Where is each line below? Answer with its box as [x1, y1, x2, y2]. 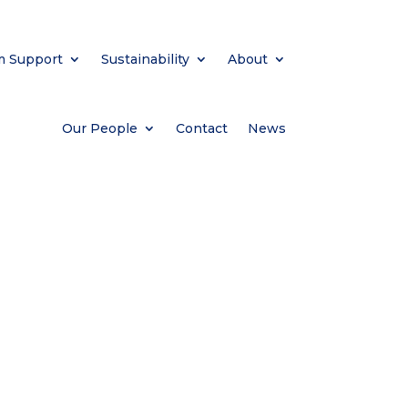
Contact [175, 119, 228, 137]
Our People [61, 119, 138, 137]
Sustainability [100, 50, 189, 67]
